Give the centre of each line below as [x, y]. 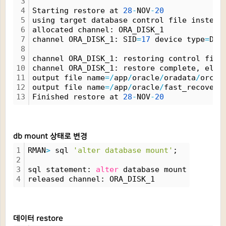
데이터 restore [38, 219]
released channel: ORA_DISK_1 [91, 179]
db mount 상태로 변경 [50, 136]
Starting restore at [78, 11]
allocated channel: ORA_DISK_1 [98, 30]
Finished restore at [78, 97]
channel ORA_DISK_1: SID [84, 39]
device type [178, 39]
